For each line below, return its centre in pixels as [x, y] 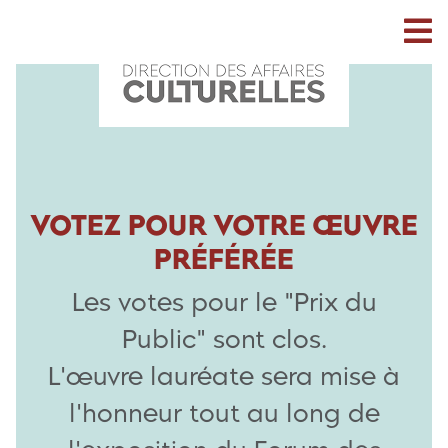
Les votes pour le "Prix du [224, 302]
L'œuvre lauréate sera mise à [224, 376]
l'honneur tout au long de [224, 413]
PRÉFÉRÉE [224, 258]
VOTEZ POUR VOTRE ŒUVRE [224, 224]
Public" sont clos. [224, 339]
